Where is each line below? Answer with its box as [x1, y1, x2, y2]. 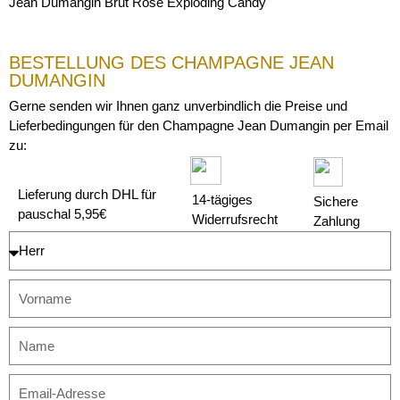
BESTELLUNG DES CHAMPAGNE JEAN [9, 53, 334, 73]
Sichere [313, 194, 359, 210]
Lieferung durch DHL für [18, 187, 156, 203]
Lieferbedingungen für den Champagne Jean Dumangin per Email [9, 118, 388, 134]
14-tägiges [192, 192, 254, 208]
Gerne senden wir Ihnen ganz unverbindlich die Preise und [9, 98, 347, 114]
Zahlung [313, 213, 361, 229]
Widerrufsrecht [192, 212, 279, 228]
